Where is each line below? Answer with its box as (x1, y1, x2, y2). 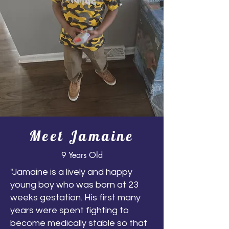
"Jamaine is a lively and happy (10, 167, 132, 177)
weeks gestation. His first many (10, 193, 141, 202)
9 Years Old (61, 150, 103, 161)
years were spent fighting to (10, 205, 129, 215)
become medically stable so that (10, 218, 147, 228)
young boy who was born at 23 (10, 180, 139, 190)
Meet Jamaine (29, 127, 134, 145)
